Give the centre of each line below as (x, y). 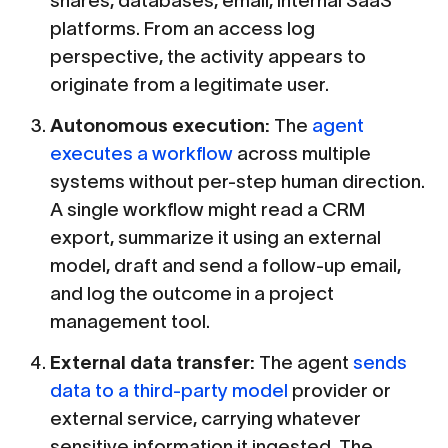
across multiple (304, 153)
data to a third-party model (169, 390)
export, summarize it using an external (216, 237)
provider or (340, 390)
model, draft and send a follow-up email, (226, 265)
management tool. (130, 321)
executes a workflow (144, 153)
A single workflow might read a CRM (208, 209)
